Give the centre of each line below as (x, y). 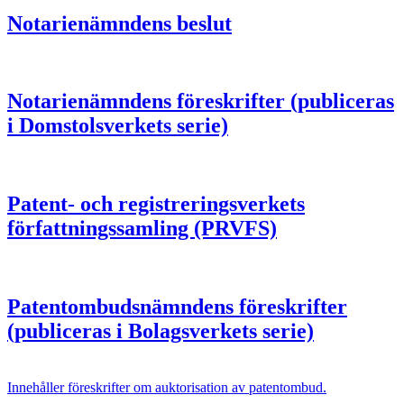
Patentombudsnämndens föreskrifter (177, 307)
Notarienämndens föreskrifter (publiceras (201, 101)
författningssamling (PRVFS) (142, 229)
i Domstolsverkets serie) (118, 126)
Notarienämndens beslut (119, 23)
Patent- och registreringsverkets (156, 204)
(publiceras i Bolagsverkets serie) (161, 331)
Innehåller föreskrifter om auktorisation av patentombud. (167, 387)
